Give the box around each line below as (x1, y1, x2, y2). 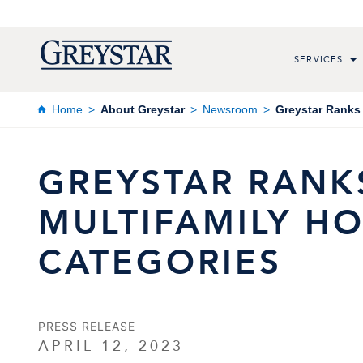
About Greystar (100, 102, 185, 116)
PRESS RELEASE (38, 319, 135, 333)
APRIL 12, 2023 (38, 336, 184, 356)
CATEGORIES (38, 240, 282, 286)
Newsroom (203, 102, 258, 116)
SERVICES (294, 53, 344, 66)
